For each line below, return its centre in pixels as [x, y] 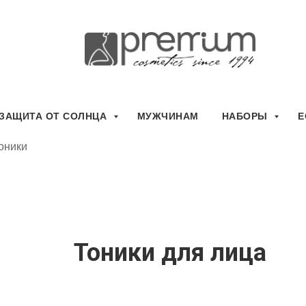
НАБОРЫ [246, 116]
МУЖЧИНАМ [168, 116]
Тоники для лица [170, 253]
